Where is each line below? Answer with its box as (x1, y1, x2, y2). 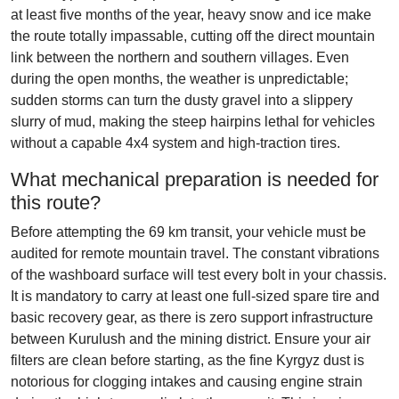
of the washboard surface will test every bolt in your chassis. (11, 267, 387, 282)
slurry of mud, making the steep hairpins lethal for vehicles (11, 114, 375, 129)
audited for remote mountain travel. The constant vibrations (11, 246, 379, 261)
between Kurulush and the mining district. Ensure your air (11, 331, 370, 346)
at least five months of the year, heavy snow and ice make (11, 7, 371, 22)
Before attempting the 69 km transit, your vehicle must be (11, 224, 366, 240)
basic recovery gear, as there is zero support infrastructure (11, 310, 373, 325)
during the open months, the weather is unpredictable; (11, 71, 348, 86)
